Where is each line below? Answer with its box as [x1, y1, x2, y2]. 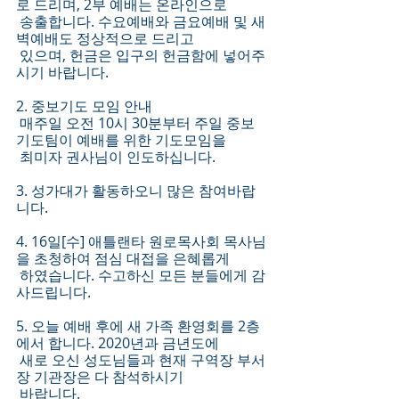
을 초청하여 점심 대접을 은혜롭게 [16, 248, 233, 269]
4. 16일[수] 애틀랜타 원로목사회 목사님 [16, 232, 266, 252]
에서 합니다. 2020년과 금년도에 [16, 333, 219, 354]
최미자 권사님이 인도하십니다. [20, 147, 216, 167]
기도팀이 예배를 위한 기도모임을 [16, 130, 230, 151]
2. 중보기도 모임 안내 [16, 96, 152, 117]
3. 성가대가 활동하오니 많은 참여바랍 [16, 181, 256, 201]
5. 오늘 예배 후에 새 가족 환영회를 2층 [16, 316, 260, 337]
